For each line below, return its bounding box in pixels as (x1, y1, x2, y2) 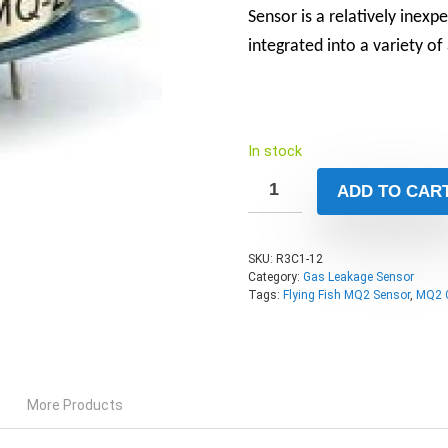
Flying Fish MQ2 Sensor (283, 287, 410, 302)
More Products (27, 396, 123, 413)
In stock (248, 141, 302, 160)
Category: (248, 269, 303, 284)
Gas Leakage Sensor (303, 269, 414, 284)
